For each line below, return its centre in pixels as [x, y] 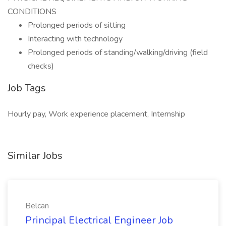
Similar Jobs [35, 156]
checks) [41, 66]
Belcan [37, 206]
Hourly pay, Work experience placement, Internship [96, 114]
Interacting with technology [75, 39]
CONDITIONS [32, 12]
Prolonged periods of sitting [77, 25]
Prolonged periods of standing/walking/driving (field [118, 52]
